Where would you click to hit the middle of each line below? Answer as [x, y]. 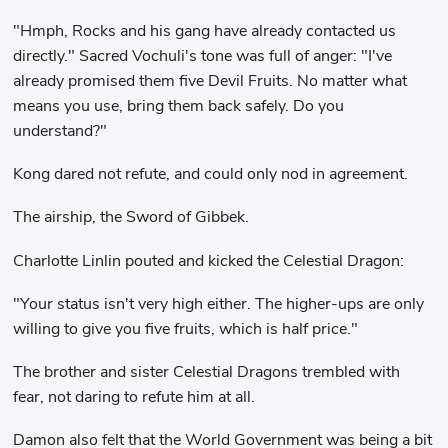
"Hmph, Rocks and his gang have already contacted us [205, 30]
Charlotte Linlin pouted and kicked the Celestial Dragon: [209, 260]
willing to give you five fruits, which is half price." [186, 328]
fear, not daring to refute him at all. [134, 397]
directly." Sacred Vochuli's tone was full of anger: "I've [203, 55]
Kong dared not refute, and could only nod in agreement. [211, 174]
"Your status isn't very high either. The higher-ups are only [219, 303]
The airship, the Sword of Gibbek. [131, 217]
